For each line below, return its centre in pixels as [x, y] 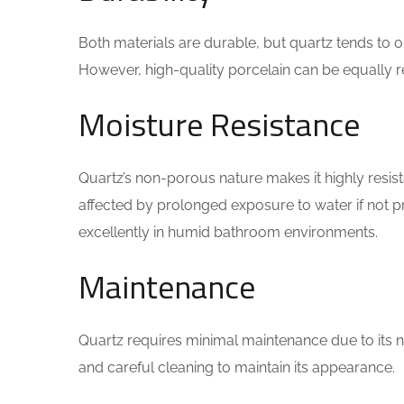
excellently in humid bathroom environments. [228, 232]
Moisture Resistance [219, 124]
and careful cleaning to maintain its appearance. [237, 367]
